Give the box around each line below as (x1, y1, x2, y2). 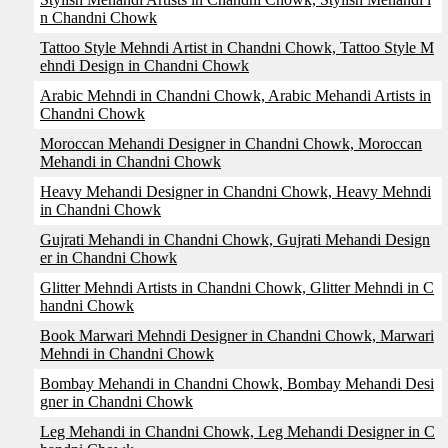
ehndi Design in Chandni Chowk (40, 57, 249, 74)
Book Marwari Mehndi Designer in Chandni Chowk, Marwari (40, 327, 434, 344)
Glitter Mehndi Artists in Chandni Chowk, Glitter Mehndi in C (40, 279, 434, 296)
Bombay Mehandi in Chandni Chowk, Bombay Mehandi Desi (40, 375, 434, 392)
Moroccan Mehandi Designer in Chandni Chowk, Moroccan (40, 135, 422, 152)
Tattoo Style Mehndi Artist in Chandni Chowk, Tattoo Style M (40, 39, 434, 56)
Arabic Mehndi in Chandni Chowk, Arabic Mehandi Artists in (40, 87, 431, 104)
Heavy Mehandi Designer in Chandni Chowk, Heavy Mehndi (40, 183, 431, 200)
